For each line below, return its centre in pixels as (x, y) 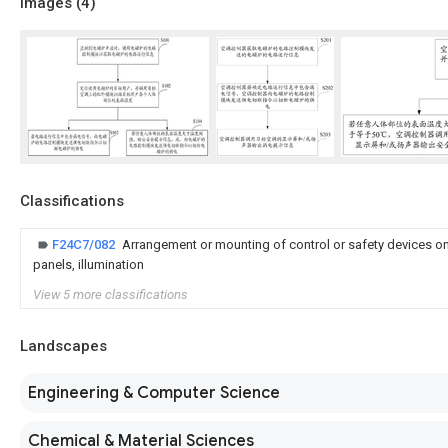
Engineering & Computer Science (154, 392)
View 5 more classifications (110, 294)
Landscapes (63, 345)
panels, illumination (88, 264)
